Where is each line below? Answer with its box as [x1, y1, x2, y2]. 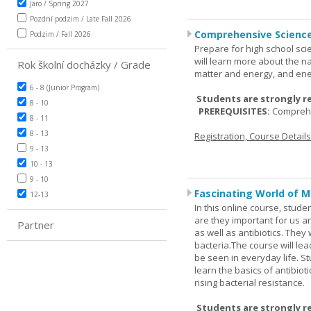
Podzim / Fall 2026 [30, 29, 91, 39]
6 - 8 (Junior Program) [30, 83, 99, 92]
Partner [17, 218, 54, 232]
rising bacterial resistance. [194, 276, 305, 289]
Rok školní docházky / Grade [17, 58, 151, 72]
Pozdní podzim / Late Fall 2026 [30, 14, 131, 24]
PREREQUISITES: [196, 105, 270, 117]
